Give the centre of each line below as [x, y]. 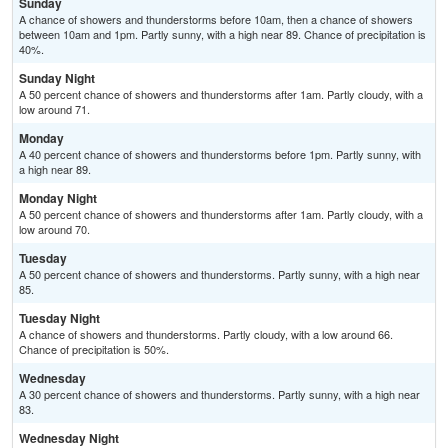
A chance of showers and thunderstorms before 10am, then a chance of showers [216, 19]
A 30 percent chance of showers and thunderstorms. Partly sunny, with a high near [219, 394]
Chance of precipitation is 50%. [94, 349]
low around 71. [54, 109]
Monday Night [58, 198]
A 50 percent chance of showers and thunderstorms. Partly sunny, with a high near [219, 274]
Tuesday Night [59, 318]
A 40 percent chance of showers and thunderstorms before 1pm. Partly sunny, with [220, 154]
